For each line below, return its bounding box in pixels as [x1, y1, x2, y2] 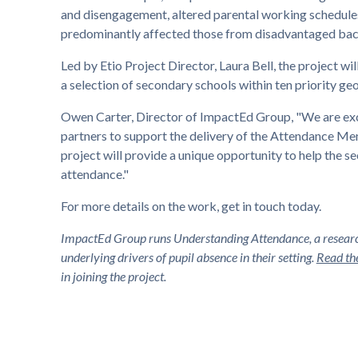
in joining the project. [60, 268, 166, 284]
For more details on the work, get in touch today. [60, 198, 321, 214]
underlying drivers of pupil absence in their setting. [60, 249, 316, 265]
